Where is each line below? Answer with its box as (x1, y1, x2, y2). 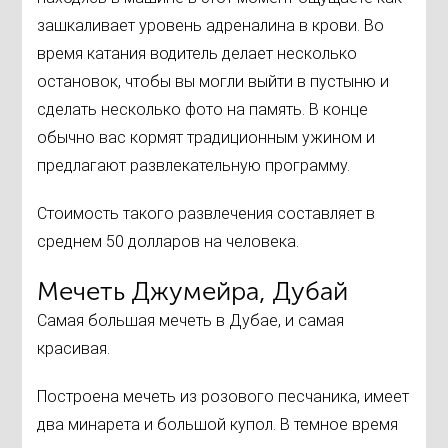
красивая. (37, 339, 111, 359)
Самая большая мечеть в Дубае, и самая (37, 311, 345, 331)
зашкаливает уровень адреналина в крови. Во (37, 16, 385, 36)
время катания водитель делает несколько (37, 44, 358, 64)
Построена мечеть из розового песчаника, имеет (37, 387, 410, 407)
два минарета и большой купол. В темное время (37, 415, 399, 435)
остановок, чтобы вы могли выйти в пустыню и (37, 72, 390, 92)
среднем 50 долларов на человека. (37, 232, 300, 252)
